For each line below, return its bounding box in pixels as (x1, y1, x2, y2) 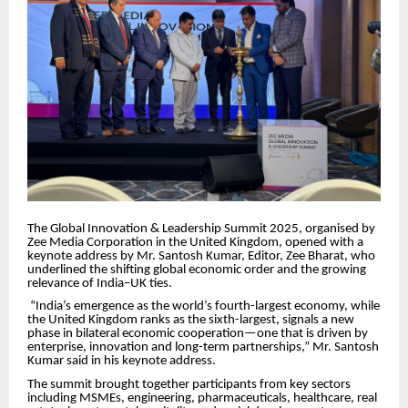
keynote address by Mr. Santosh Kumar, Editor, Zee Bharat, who (27, 249, 375, 263)
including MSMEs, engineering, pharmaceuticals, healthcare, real (27, 391, 377, 405)
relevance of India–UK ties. (27, 276, 172, 291)
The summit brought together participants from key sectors (27, 377, 351, 392)
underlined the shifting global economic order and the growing (27, 262, 366, 277)
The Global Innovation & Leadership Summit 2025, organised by (27, 221, 375, 236)
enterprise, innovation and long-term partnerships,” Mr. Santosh (27, 341, 379, 355)
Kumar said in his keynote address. (27, 354, 216, 369)
